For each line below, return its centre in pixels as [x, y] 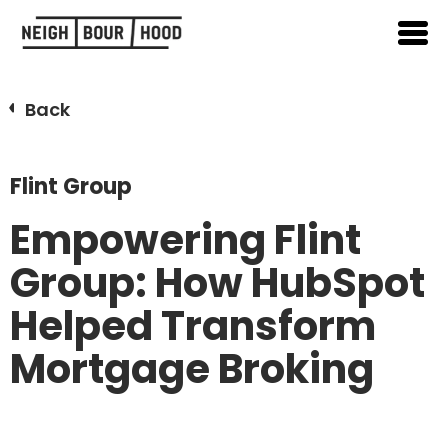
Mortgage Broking [192, 369]
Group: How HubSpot [217, 283]
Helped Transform [193, 326]
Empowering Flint [185, 240]
